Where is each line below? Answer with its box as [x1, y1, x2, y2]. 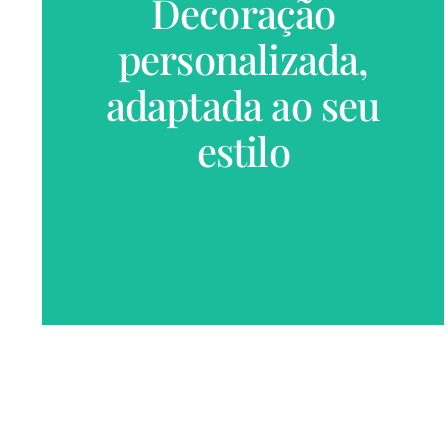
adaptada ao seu [105, 78, 381, 132]
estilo [196, 124, 290, 178]
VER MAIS [200, 67, 286, 84]
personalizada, [117, 32, 369, 86]
